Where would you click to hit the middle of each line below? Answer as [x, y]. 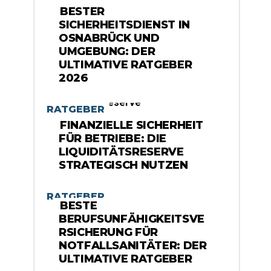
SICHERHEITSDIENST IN [124, 25]
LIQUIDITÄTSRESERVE [121, 152]
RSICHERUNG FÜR [108, 232]
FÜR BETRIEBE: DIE [113, 139]
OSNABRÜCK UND [109, 38]
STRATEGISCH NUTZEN [123, 165]
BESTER [82, 11]
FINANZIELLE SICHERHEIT [132, 125]
